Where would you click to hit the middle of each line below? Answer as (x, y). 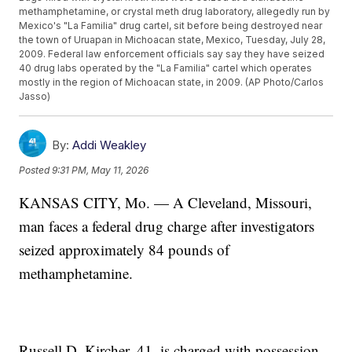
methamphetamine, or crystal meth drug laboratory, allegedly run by (175, 12)
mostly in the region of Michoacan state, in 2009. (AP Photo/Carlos (172, 82)
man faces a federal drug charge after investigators (167, 226)
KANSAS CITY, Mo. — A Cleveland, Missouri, (166, 203)
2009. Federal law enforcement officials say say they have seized (172, 54)
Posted (36, 170)
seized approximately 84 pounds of (125, 250)
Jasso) (35, 97)
